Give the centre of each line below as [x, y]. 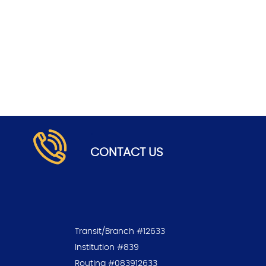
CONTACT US [126, 152]
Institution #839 [109, 247]
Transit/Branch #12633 [120, 231]
